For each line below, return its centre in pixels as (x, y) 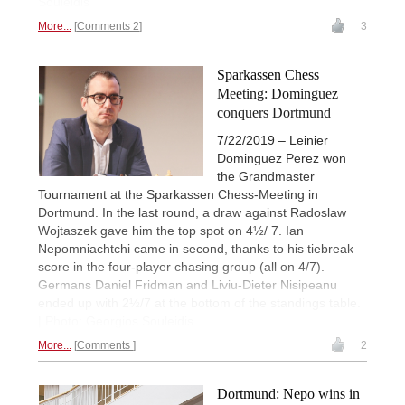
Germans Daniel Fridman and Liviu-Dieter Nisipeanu (188, 285)
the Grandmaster (266, 177)
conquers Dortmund (274, 113)
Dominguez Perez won (282, 159)
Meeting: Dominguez (278, 94)
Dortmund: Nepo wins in (288, 394)
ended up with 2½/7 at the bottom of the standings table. (199, 303)
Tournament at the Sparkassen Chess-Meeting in (178, 195)
